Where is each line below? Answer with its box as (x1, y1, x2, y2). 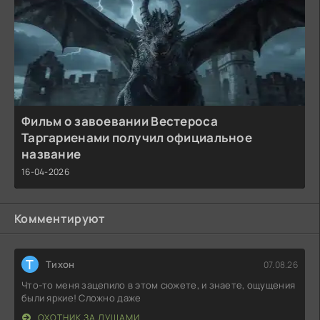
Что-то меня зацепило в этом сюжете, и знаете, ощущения (21, 279, 296, 292)
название (21, 146, 81, 163)
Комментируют (14, 211, 106, 227)
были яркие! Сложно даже (21, 291, 141, 305)
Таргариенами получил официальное (21, 129, 252, 146)
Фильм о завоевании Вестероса (21, 113, 218, 130)
